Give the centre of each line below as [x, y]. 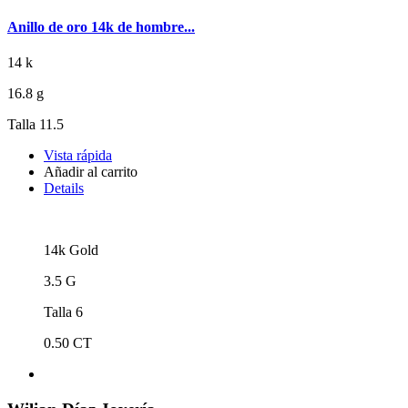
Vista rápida [78, 155]
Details [64, 188]
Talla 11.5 [36, 124]
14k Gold [71, 250]
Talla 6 [63, 311]
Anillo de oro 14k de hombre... [101, 26]
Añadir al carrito [91, 171]
